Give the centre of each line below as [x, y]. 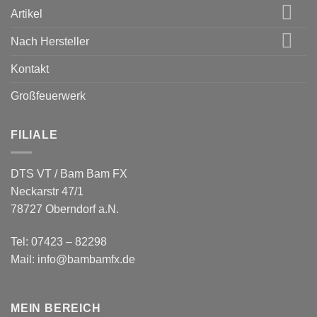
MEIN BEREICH [56, 309]
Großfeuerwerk [48, 96]
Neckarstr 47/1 [47, 191]
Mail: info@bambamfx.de [73, 259]
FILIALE [34, 135]
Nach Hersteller [50, 42]
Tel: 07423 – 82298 [59, 241]
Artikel [27, 13]
